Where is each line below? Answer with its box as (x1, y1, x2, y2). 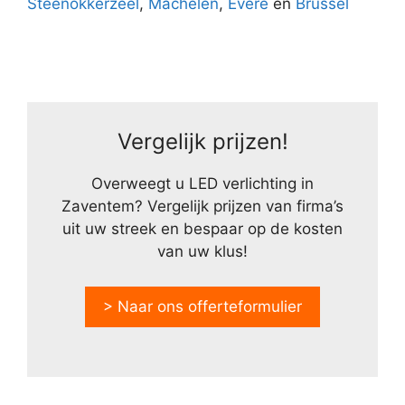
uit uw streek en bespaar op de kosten (62, 220, 343, 238)
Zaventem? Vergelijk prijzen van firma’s (61, 197, 344, 215)
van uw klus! (157, 242, 248, 260)
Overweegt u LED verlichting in (91, 174, 314, 193)
